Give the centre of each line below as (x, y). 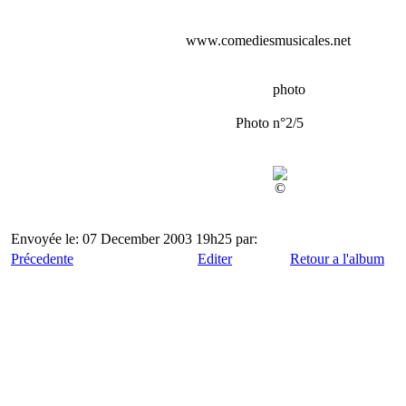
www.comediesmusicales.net (290, 40)
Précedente (42, 259)
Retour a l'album (337, 259)
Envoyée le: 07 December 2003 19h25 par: (134, 239)
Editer (215, 259)
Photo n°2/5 (269, 123)
